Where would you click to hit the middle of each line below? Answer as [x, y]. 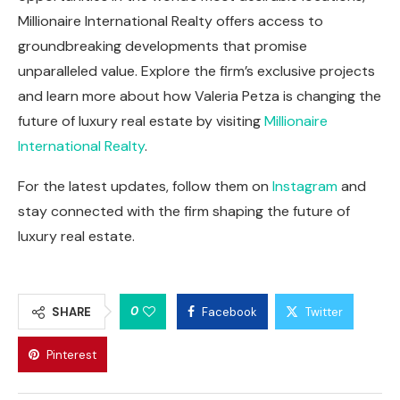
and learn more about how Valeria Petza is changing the [200, 96]
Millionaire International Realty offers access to [171, 21]
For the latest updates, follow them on [145, 186]
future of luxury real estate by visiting [141, 121]
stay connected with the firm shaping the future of [184, 211]
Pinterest [71, 354]
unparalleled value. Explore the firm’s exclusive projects [196, 71]
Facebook [229, 312]
